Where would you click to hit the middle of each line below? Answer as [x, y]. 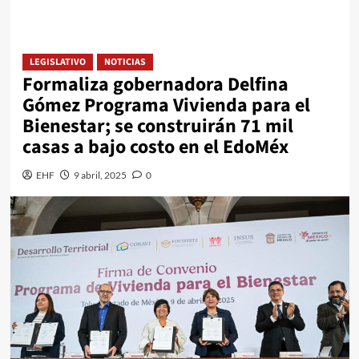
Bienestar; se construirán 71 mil [157, 127]
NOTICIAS [125, 63]
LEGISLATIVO [57, 63]
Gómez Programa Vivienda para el [166, 106]
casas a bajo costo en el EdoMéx [155, 147]
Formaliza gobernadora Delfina [155, 85]
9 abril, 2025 [100, 175]
